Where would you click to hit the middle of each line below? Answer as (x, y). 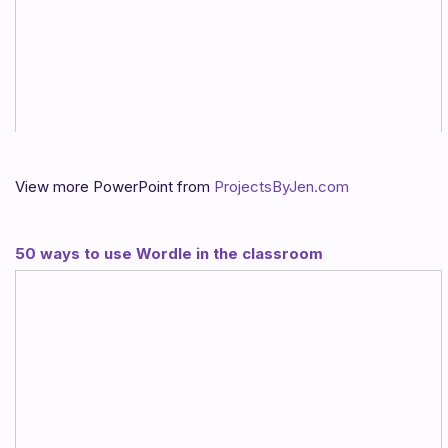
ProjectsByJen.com (281, 186)
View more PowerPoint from (114, 186)
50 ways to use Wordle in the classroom (169, 253)
